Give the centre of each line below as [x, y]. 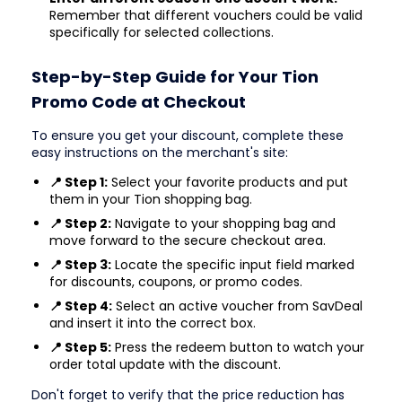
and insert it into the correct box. [153, 323]
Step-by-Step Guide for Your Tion [175, 76]
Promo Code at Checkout [139, 101]
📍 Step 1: [79, 182]
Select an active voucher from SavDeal [237, 306]
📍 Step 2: [80, 223]
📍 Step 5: [80, 347]
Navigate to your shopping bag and [223, 223]
